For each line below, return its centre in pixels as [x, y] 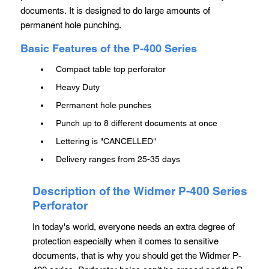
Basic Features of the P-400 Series [109, 48]
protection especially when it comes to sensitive [125, 241]
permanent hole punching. [71, 25]
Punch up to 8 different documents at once [137, 123]
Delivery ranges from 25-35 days [118, 159]
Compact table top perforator [111, 69]
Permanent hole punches [104, 105]
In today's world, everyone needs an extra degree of [134, 227]
